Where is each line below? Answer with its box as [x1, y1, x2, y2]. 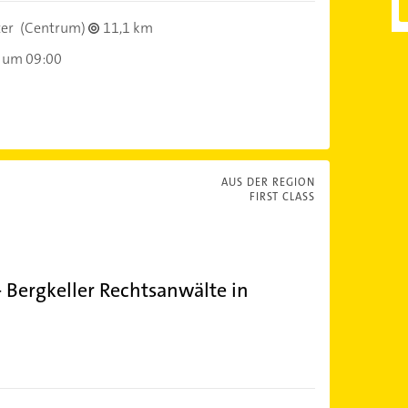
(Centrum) [16, 18, 88, 37]
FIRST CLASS [249, 189, 315, 204]
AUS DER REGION [220, 174, 315, 189]
